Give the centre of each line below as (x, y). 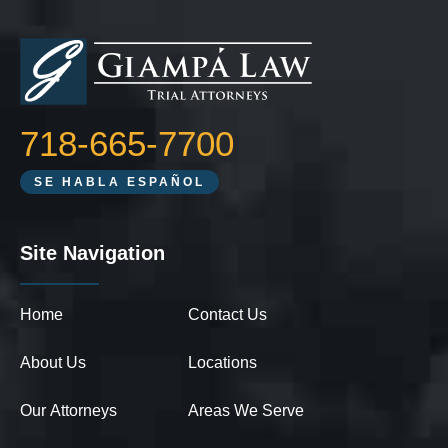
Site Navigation (92, 253)
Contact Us (227, 315)
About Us (53, 363)
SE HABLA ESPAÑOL (120, 182)
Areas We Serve (246, 411)
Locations (222, 363)
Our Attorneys (68, 411)
